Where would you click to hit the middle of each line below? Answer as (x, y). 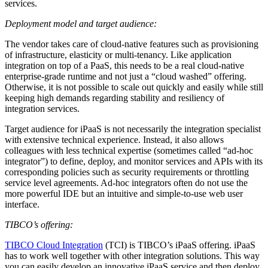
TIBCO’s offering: (39, 224)
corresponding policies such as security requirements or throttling (127, 172)
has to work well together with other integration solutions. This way (132, 255)
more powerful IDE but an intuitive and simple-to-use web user (124, 193)
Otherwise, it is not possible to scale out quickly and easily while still (134, 87)
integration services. (42, 108)
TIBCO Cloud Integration (54, 245)
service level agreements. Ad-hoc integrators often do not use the (126, 182)
